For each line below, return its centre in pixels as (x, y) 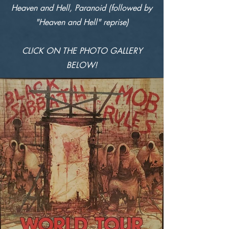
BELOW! (82, 65)
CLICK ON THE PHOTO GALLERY (82, 51)
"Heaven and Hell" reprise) (82, 22)
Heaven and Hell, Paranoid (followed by (82, 8)
